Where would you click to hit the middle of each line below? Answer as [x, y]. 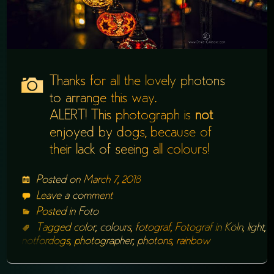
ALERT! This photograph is [123, 117]
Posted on [60, 181]
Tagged [55, 228]
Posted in [57, 213]
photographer [104, 242]
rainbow [194, 242]
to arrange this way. [103, 99]
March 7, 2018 [112, 181]
